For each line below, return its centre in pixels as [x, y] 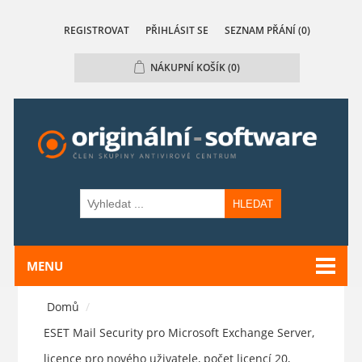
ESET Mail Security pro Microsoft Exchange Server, [179, 333]
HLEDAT [253, 204]
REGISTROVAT [96, 30]
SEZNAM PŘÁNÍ [260, 30]
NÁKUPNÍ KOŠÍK [187, 67]
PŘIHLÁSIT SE [177, 30]
